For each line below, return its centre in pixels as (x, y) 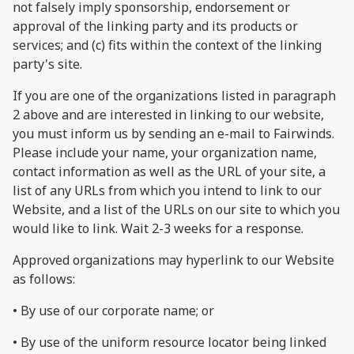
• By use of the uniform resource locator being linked (169, 342)
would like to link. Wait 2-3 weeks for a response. (158, 228)
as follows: (44, 279)
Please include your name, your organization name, (165, 152)
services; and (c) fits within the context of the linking (167, 45)
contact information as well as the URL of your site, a (169, 171)
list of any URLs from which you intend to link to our (167, 190)
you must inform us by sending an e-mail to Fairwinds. (173, 133)
